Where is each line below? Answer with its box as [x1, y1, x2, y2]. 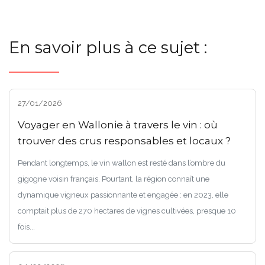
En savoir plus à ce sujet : [9, 37, 207, 57]
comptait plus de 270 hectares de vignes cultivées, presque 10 [17, 206, 236, 215]
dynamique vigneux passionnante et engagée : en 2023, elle [17, 190, 228, 199]
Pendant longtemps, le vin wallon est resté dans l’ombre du [17, 158, 225, 167]
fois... [17, 222, 35, 231]
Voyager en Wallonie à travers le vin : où [17, 118, 218, 131]
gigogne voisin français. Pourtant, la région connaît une [17, 174, 209, 183]
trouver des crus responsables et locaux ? [17, 134, 231, 147]
